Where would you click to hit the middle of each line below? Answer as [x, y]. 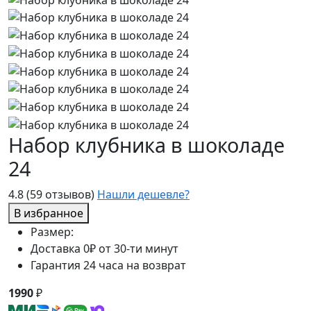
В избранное [49, 213]
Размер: [52, 232]
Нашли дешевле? [143, 194]
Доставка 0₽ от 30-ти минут [104, 248]
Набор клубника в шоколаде [146, 144]
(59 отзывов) [60, 194]
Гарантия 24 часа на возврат [108, 265]
